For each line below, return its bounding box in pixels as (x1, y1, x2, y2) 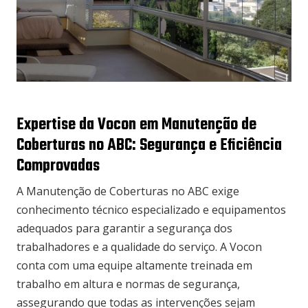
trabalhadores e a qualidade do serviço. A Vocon (16, 239, 262, 255)
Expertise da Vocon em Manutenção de (16, 113, 256, 138)
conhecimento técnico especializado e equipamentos (16, 202, 286, 218)
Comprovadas (16, 154, 100, 179)
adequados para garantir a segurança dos (16, 221, 232, 236)
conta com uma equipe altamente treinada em (16, 258, 252, 274)
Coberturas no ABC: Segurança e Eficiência (16, 133, 282, 159)
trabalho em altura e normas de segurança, (16, 276, 240, 292)
